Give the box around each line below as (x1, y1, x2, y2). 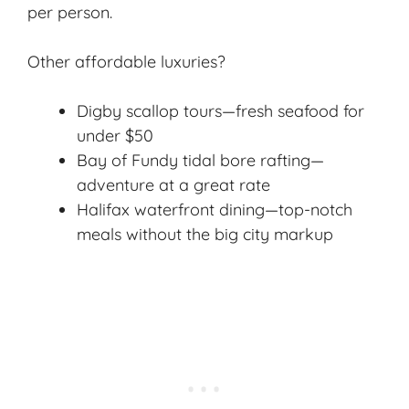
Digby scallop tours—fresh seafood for (77, 100, 364, 121)
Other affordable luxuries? (27, 50, 225, 72)
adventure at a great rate (77, 173, 270, 195)
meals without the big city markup (77, 223, 333, 245)
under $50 (77, 124, 153, 146)
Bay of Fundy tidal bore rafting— (77, 149, 324, 171)
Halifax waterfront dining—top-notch (77, 198, 352, 220)
